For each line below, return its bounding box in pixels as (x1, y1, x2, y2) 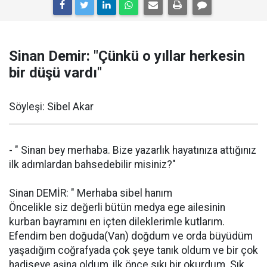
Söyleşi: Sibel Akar (9, 101, 94, 113)
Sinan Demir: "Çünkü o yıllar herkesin (9, 48, 245, 64)
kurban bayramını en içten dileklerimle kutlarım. (9, 216, 225, 228)
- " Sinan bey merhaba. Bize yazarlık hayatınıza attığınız (9, 144, 256, 156)
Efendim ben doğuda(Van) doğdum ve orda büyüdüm (9, 230, 253, 242)
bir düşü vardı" (9, 64, 102, 81)
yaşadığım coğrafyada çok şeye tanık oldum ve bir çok (9, 244, 258, 256)
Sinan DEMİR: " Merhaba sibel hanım (9, 187, 172, 199)
